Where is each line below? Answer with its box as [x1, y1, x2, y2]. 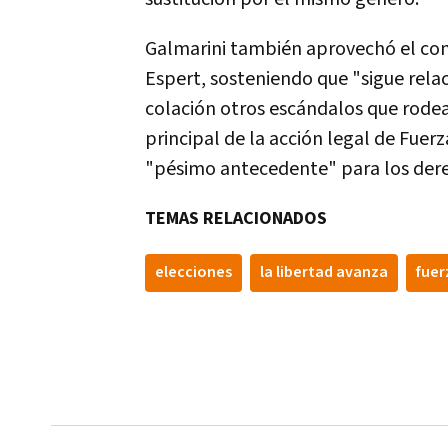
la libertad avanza [260, 262, 388, 284]
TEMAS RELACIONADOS [145, 207, 327, 231]
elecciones [155, 262, 232, 284]
